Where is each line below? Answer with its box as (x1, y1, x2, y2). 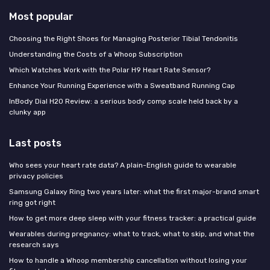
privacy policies (9, 171, 63, 180)
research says (9, 240, 59, 249)
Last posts (9, 136, 61, 149)
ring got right (9, 198, 55, 207)
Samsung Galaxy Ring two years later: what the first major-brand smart (9, 187, 259, 196)
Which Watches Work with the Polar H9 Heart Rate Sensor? (9, 65, 210, 74)
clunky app (9, 107, 46, 116)
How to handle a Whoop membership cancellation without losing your (9, 256, 247, 265)
